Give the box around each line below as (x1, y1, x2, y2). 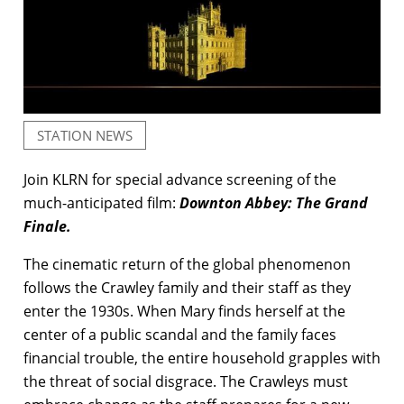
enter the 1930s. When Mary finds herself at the (23, 300, 345, 321)
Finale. (23, 216, 71, 236)
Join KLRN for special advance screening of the (23, 169, 336, 189)
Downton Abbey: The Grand (179, 192, 368, 213)
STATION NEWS (37, 125, 133, 144)
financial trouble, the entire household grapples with (23, 347, 381, 368)
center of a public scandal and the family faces (23, 324, 336, 344)
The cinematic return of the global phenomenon (23, 253, 351, 274)
